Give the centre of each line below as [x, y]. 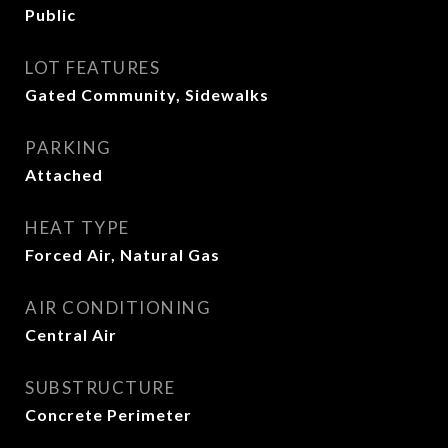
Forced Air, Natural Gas [122, 254]
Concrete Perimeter [108, 414]
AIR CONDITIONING [118, 307]
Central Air [71, 334]
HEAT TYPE [77, 227]
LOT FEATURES [92, 67]
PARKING [68, 147]
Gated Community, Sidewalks [147, 94]
